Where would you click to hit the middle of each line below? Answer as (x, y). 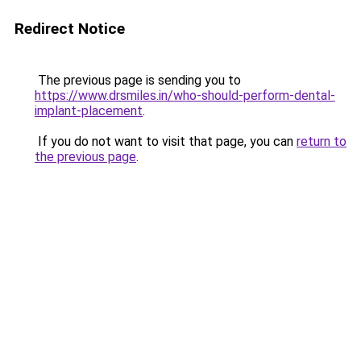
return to (322, 141)
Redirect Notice (70, 29)
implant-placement (89, 111)
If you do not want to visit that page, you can (166, 141)
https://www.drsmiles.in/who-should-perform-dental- (185, 95)
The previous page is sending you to (138, 80)
